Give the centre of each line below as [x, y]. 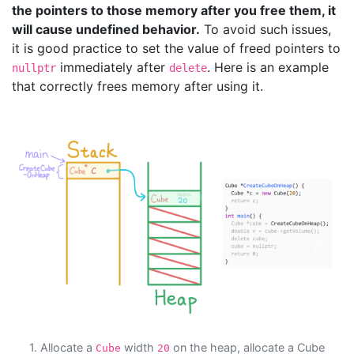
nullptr [34, 68]
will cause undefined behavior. [106, 29]
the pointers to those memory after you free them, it [174, 10]
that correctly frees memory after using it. [137, 86]
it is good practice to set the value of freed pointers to [176, 48]
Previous [61, 253]
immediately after [113, 67]
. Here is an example [268, 67]
